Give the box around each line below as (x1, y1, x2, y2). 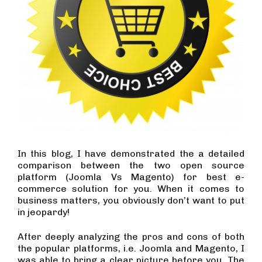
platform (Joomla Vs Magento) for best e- (18, 171, 244, 183)
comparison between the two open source (18, 160, 244, 171)
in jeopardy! (18, 206, 70, 218)
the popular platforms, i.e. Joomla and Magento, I (18, 243, 244, 254)
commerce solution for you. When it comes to (18, 183, 244, 195)
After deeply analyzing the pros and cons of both (18, 231, 244, 243)
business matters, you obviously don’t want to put (18, 195, 244, 206)
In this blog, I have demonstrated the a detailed (18, 148, 244, 160)
